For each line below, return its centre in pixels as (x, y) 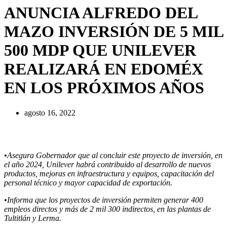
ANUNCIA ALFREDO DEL (101, 13)
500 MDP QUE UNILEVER (100, 50)
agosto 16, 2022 (50, 112)
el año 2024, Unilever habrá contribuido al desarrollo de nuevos (107, 164)
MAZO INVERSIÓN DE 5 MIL (113, 32)
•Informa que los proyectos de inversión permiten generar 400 (104, 200)
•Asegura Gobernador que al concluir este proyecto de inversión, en (113, 155)
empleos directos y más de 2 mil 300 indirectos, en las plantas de (107, 209)
